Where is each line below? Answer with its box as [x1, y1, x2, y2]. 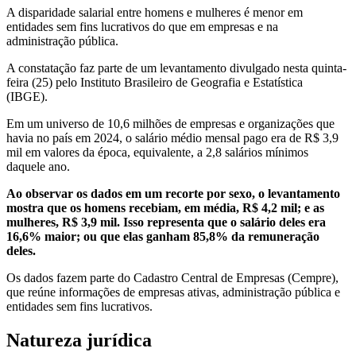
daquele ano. [6, 159, 70, 173]
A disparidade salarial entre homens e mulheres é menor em [6, 5, 303, 19]
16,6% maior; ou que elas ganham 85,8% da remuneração [6, 229, 319, 243]
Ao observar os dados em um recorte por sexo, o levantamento [6, 186, 340, 200]
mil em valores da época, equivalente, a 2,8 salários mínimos [6, 145, 308, 159]
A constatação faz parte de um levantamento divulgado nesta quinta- [6, 60, 346, 75]
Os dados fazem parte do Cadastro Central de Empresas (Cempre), [6, 270, 339, 284]
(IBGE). [6, 89, 51, 103]
